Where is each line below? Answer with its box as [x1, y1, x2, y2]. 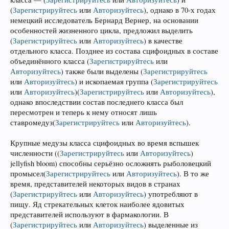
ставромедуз [10, 117, 53, 127]
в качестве [146, 35, 182, 45]
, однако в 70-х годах [146, 5, 216, 15]
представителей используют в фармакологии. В [10, 209, 169, 219]
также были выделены [63, 66, 141, 76]
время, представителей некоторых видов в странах [10, 178, 180, 189]
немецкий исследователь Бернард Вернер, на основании [10, 15, 198, 25]
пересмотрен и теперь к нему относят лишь [10, 107, 157, 117]
